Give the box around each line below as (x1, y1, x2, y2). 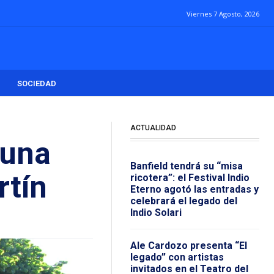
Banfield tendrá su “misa (130, 160, 243, 172)
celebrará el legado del (130, 195, 237, 207)
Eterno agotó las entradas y (130, 183, 259, 196)
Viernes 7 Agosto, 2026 (187, 9, 259, 18)
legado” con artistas (130, 251, 224, 264)
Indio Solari (130, 207, 182, 219)
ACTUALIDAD (130, 124, 176, 133)
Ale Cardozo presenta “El (130, 240, 247, 252)
